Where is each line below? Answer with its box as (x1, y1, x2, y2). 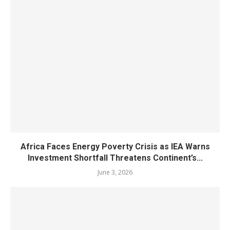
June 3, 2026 (98, 167, 132, 177)
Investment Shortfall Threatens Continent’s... (27, 152, 203, 163)
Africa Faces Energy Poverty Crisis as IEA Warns (20, 141, 210, 151)
